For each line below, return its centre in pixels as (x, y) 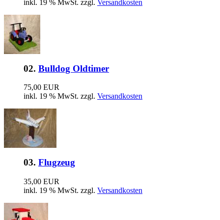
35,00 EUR (41, 181)
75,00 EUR (41, 87)
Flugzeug (57, 162)
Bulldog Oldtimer (74, 68)
